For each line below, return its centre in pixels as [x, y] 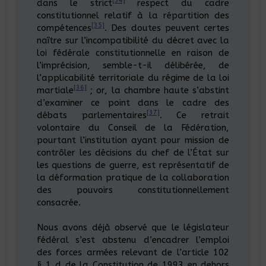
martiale [55, 90]
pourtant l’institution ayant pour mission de [133, 140]
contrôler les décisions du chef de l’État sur [133, 152]
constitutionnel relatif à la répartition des [133, 15]
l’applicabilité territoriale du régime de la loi [133, 77]
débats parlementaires [91, 115]
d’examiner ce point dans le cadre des [133, 102]
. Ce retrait [194, 115]
